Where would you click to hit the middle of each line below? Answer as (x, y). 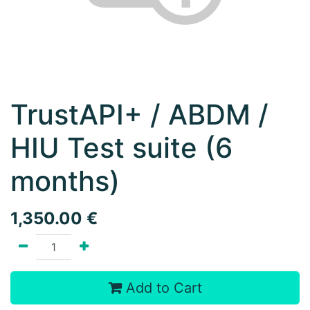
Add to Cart (162, 288)
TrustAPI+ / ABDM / (139, 115)
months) (65, 181)
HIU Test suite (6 (121, 148)
